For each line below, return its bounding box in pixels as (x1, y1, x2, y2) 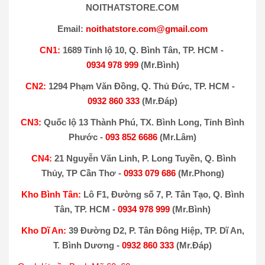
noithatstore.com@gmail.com (86, 24, 208, 34)
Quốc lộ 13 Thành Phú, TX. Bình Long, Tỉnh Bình (41, 117, 244, 127)
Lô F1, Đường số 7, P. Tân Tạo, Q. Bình (80, 189, 244, 199)
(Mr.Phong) (175, 168, 224, 178)
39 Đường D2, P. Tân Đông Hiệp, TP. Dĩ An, (66, 225, 244, 235)
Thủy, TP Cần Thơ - (41, 168, 124, 178)
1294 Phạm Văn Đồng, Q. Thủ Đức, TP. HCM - (46, 81, 240, 91)
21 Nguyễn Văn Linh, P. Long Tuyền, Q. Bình (52, 153, 236, 163)
